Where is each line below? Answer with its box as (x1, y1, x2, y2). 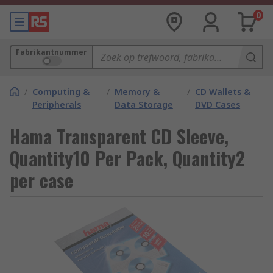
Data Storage (114, 99, 173, 110)
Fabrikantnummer (16, 47, 87, 57)
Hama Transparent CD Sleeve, (10, 122, 229, 150)
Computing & (32, 86, 90, 97)
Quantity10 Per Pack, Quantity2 (10, 144, 245, 172)
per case (10, 166, 73, 194)
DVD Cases (195, 99, 241, 110)
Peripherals (32, 99, 81, 110)
